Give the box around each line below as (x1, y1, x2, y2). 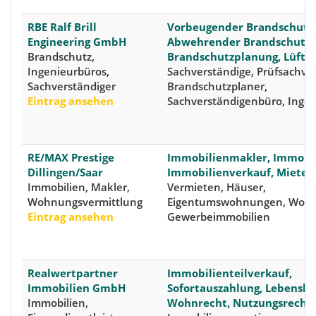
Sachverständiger (28, 79, 116, 94)
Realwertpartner (28, 266, 118, 281)
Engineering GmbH (28, 35, 126, 49)
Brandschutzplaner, (167, 79, 267, 94)
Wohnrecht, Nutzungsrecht (167, 296, 312, 310)
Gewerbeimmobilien (167, 209, 270, 224)
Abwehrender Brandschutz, (167, 35, 313, 49)
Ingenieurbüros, (28, 64, 109, 79)
